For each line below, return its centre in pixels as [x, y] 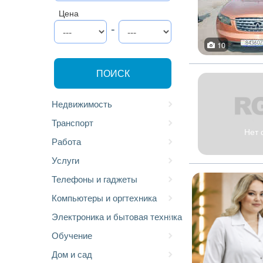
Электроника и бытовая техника [117, 216]
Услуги [65, 160]
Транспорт [73, 122]
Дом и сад [72, 254]
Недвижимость [82, 104]
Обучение [72, 235]
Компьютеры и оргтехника [104, 198]
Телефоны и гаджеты [95, 179]
